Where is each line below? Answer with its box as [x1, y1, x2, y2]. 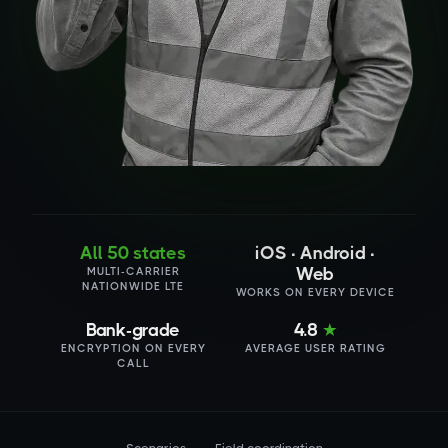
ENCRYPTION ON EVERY [60, 342, 206, 355]
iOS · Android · [255, 243, 375, 263]
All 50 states [80, 243, 186, 263]
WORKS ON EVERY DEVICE [235, 286, 395, 299]
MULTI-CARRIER [86, 265, 180, 278]
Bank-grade [86, 320, 180, 340]
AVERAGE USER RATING [244, 342, 386, 355]
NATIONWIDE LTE [82, 280, 184, 293]
